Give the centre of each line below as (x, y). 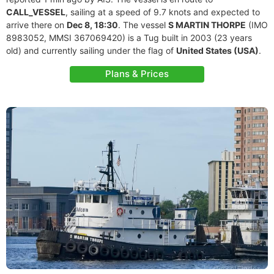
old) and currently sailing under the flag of (91, 50)
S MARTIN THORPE (207, 25)
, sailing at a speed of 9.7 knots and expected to (163, 12)
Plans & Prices (137, 74)
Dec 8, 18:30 (92, 25)
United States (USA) (217, 50)
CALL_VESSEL (36, 12)
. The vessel (143, 25)
